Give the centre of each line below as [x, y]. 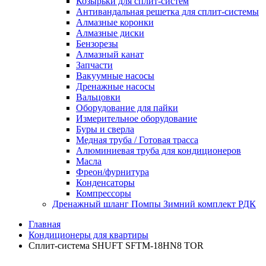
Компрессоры [104, 194]
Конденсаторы [105, 183]
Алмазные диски [110, 33]
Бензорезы [97, 44]
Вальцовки [98, 97]
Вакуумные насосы [115, 76]
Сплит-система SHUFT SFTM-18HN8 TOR [116, 246]
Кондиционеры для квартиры [88, 235]
